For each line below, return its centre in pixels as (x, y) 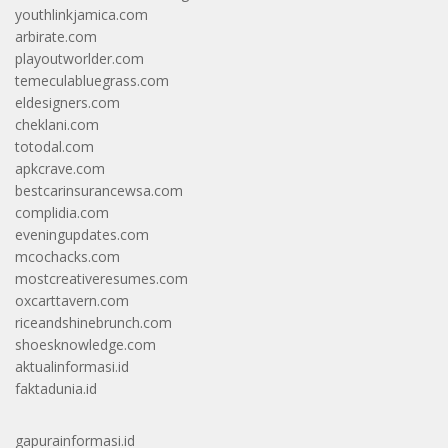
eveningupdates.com (82, 234)
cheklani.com (57, 124)
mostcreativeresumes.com (101, 278)
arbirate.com (56, 36)
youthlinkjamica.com (81, 14)
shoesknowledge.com (85, 344)
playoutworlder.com (79, 58)
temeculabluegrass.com (92, 80)
